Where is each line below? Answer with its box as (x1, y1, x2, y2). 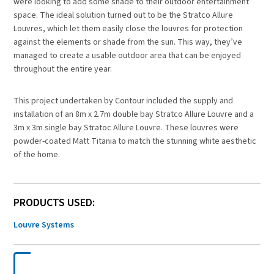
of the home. (13, 149, 61, 161)
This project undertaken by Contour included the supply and (13, 95, 234, 108)
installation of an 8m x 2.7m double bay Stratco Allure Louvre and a (13, 108, 254, 121)
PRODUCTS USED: (13, 195, 95, 211)
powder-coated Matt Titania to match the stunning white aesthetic (13, 135, 257, 148)
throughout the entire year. (13, 63, 113, 76)
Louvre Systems (13, 219, 75, 232)
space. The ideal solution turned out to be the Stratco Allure (13, 9, 234, 22)
